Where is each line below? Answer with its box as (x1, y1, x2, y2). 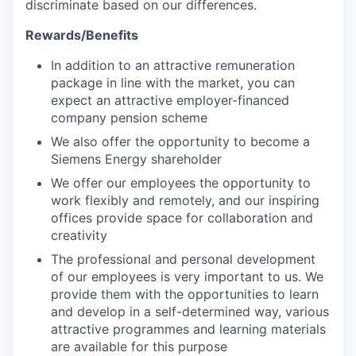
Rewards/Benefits (25, 26, 138, 43)
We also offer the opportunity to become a (51, 133, 310, 149)
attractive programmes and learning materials (51, 320, 326, 337)
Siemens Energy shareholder (51, 150, 222, 167)
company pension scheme (51, 109, 207, 126)
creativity (51, 226, 107, 243)
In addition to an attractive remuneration (51, 56, 295, 73)
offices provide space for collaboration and (51, 209, 313, 226)
